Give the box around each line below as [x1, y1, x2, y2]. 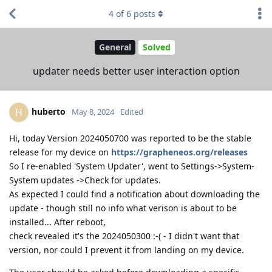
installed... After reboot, [9, 216, 106, 228]
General [98, 41, 131, 53]
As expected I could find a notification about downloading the [9, 188, 260, 200]
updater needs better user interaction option [32, 64, 240, 78]
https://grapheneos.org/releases [111, 146, 248, 158]
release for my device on [9, 146, 111, 158]
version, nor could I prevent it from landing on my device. [9, 243, 244, 256]
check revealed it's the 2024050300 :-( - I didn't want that [9, 229, 239, 242]
